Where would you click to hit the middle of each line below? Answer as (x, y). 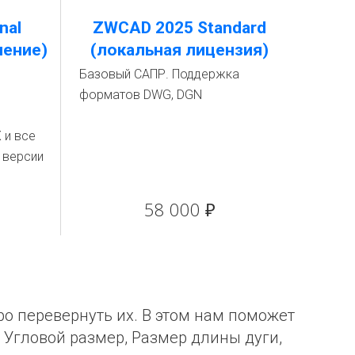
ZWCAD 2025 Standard (179, 27)
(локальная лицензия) (179, 50)
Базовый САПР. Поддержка (159, 74)
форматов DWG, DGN (141, 94)
